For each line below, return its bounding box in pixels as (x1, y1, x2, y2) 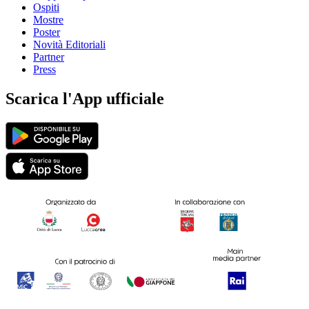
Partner (33, 50, 64, 63)
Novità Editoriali (33, 38, 106, 50)
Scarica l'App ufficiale (6, 89, 164, 108)
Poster (33, 26, 60, 38)
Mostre (33, 13, 63, 26)
